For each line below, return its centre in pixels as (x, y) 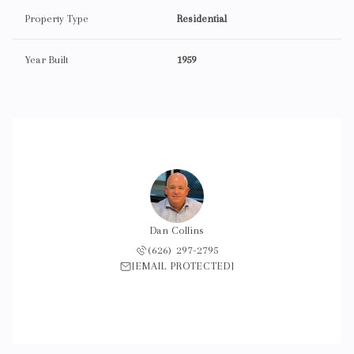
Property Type (57, 19)
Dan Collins (177, 230)
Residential (202, 19)
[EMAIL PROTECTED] (183, 266)
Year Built (47, 60)
